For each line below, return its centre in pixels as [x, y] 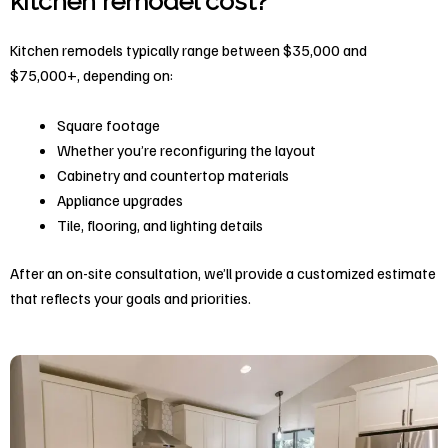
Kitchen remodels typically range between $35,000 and [188, 49]
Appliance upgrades [119, 199]
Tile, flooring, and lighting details [159, 224]
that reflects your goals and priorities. [130, 297]
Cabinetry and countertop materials [172, 174]
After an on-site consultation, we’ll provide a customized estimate [223, 272]
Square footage [108, 124]
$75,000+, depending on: [91, 74]
